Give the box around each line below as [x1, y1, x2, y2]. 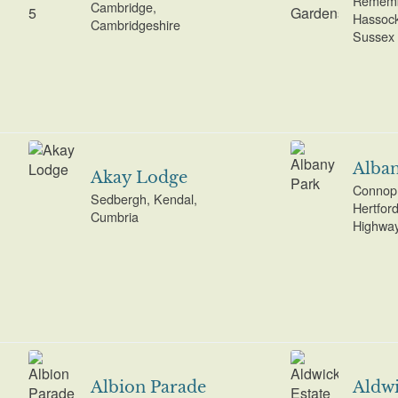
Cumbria [90, 207, 139, 227]
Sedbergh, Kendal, [90, 189, 197, 209]
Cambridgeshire [90, 15, 180, 35]
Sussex [352, 26, 394, 45]
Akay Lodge [90, 167, 187, 187]
